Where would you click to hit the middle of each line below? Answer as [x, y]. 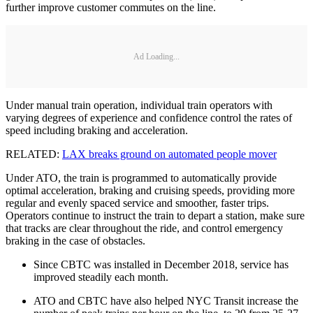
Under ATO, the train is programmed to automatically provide [141, 178]
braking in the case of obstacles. [75, 241]
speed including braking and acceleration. [97, 131]
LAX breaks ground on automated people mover [169, 154]
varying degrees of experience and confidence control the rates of [149, 118]
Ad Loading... [156, 56]
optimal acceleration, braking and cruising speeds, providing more [150, 191]
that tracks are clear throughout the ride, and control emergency [144, 228]
